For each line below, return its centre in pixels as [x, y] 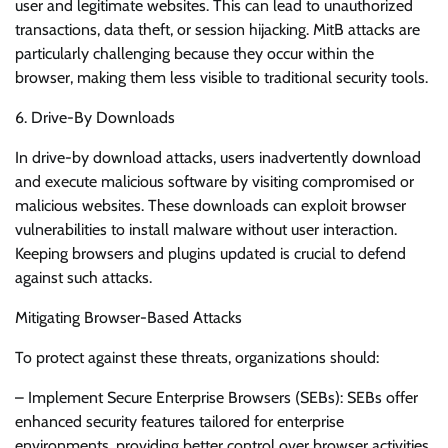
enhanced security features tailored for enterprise [179, 422]
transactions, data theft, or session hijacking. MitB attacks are [217, 30]
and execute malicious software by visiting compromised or [214, 182]
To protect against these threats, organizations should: [197, 358]
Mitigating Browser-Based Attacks [128, 318]
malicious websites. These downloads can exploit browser [210, 206]
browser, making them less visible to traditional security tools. [221, 78]
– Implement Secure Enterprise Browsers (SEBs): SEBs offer [216, 398]
